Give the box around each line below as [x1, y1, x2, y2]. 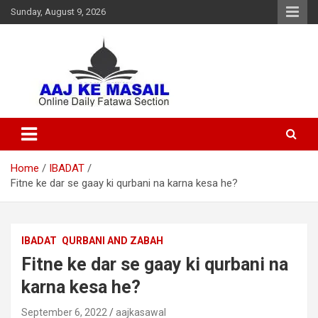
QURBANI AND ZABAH [62, 235, 163, 246]
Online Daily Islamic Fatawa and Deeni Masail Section [11, 107, 256, 120]
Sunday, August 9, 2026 [11, 6, 106, 17]
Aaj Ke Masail [11, 108, 140, 133]
